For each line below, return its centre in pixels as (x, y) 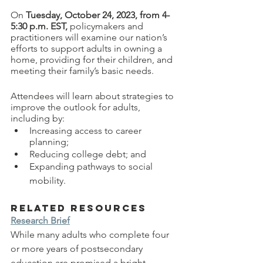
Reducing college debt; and (88, 154)
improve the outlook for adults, (77, 107)
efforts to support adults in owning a (87, 48)
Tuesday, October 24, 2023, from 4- (98, 15)
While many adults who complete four (91, 234)
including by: (38, 118)
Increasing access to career (87, 130)
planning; (49, 141)
